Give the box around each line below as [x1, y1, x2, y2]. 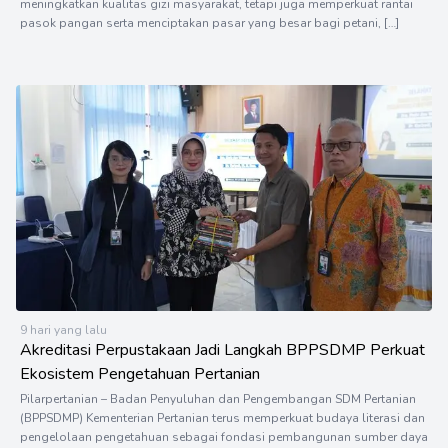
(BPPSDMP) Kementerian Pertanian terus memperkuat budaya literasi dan [20, 409, 425, 426]
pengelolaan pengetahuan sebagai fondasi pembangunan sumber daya [20, 428, 428, 445]
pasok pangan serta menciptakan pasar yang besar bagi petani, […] [20, 14, 399, 31]
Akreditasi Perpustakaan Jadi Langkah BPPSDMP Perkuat [20, 338, 425, 361]
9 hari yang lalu [20, 321, 107, 338]
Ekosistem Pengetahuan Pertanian [20, 362, 260, 385]
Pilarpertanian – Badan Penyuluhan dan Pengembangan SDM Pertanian [20, 390, 416, 407]
